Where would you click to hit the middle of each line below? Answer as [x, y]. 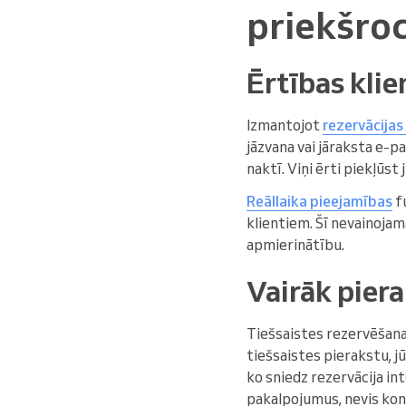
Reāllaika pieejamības [319, 201]
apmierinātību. [295, 244]
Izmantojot [285, 125]
